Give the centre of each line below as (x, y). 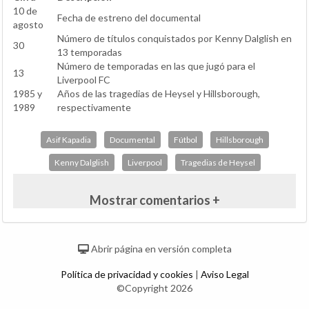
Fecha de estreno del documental (129, 18)
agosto (28, 25)
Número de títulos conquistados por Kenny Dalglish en (175, 39)
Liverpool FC (84, 80)
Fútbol (185, 140)
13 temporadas (90, 52)
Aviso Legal (225, 275)
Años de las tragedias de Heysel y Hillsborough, (159, 94)
